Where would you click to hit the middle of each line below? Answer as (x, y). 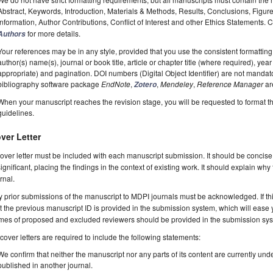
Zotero (146, 85)
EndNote (116, 84)
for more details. (53, 34)
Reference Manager (230, 84)
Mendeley (177, 84)
